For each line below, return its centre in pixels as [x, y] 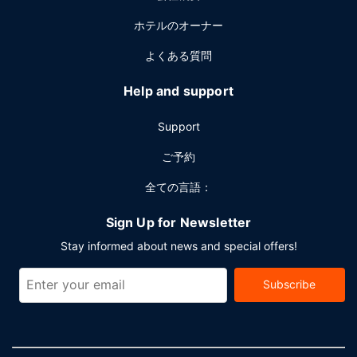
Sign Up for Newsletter [178, 222]
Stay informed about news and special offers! [178, 246]
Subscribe [290, 284]
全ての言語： [178, 187]
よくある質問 [178, 55]
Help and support [178, 91]
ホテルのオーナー [178, 25]
